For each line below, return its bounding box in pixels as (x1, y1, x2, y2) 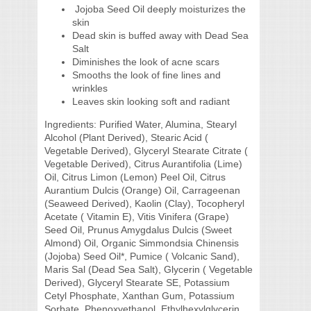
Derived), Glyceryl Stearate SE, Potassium (44, 277, 230, 288)
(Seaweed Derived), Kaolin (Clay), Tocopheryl (44, 198, 244, 209)
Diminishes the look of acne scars (72, 56, 219, 67)
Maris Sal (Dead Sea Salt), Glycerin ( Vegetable (44, 264, 253, 275)
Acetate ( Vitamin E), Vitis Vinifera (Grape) (44, 211, 229, 222)
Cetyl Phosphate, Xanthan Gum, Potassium (44, 290, 235, 301)
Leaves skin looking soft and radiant (72, 96, 230, 107)
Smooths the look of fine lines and (72, 69, 221, 81)
